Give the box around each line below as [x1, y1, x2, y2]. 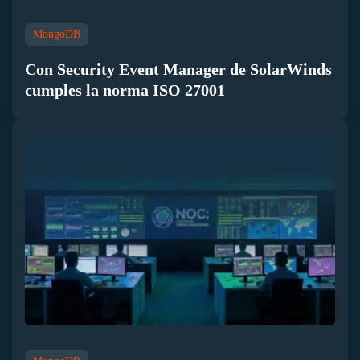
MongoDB [33, 28, 80, 41]
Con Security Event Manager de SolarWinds [25, 60, 332, 79]
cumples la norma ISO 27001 [25, 81, 225, 100]
